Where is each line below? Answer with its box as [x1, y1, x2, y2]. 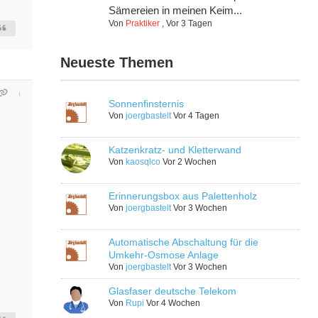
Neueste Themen [60, 55, 174, 71]
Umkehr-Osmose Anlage [109, 249, 219, 261]
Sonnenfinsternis [109, 98, 185, 110]
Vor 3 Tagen [166, 18, 213, 29]
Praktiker [126, 18, 160, 29]
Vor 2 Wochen [163, 157, 217, 168]
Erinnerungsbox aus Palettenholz [109, 190, 258, 202]
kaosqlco [126, 157, 161, 168]
